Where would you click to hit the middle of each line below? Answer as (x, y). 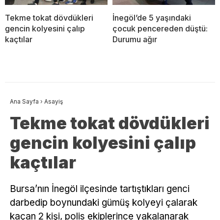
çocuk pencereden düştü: (160, 29)
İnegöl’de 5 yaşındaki (152, 18)
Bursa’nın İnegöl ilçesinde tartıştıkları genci (100, 189)
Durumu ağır (135, 40)
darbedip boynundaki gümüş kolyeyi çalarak (104, 203)
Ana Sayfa (24, 102)
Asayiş (54, 102)
